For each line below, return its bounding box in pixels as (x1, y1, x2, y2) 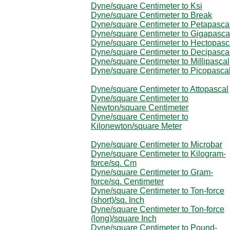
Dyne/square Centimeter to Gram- (91, 167, 213, 177)
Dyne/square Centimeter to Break (91, 10, 212, 20)
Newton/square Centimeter (91, 103, 188, 112)
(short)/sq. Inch (91, 195, 144, 204)
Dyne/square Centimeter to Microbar (91, 140, 222, 149)
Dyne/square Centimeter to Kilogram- (91, 149, 226, 158)
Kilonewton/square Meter (91, 121, 182, 130)
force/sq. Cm (91, 158, 137, 167)
